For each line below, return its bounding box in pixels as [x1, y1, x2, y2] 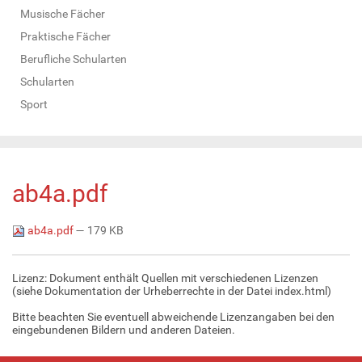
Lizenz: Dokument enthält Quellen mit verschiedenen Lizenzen [12, 271, 318, 284]
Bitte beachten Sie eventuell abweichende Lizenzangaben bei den [12, 309, 335, 323]
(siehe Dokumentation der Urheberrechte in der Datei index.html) [12, 284, 331, 297]
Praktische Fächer [20, 29, 111, 43]
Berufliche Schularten [20, 52, 127, 65]
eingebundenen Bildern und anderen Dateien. [12, 322, 235, 336]
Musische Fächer [20, 6, 105, 20]
